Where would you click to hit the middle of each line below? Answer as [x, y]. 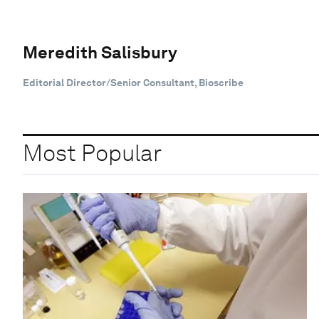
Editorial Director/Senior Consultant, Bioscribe [133, 82]
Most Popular [92, 153]
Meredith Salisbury [100, 52]
